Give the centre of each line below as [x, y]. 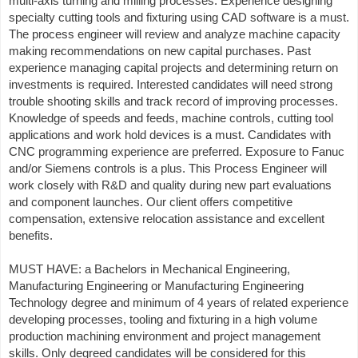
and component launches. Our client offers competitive [151, 202]
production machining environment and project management [165, 336]
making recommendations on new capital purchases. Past [160, 51]
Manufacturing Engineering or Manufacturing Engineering [156, 286]
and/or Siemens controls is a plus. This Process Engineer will [168, 168]
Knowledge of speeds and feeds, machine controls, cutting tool [171, 118]
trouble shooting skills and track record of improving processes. [173, 101]
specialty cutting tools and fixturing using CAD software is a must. [179, 17]
